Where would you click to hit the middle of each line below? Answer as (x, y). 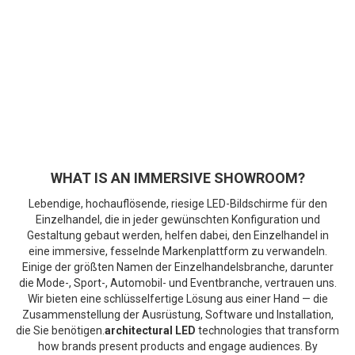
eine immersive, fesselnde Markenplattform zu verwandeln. (177, 251)
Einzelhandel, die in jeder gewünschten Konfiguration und (177, 219)
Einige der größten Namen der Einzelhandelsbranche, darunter (177, 267)
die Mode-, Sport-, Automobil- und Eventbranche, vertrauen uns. (177, 282)
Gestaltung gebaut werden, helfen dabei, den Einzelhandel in (177, 235)
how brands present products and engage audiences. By (177, 346)
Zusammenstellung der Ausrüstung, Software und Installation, (177, 314)
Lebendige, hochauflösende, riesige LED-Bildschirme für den (177, 203)
